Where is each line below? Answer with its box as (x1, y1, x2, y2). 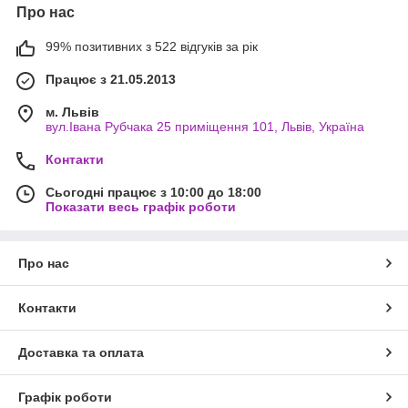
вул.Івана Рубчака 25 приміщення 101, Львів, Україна (46, 119, 364, 135)
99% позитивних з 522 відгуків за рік (46, 39, 258, 55)
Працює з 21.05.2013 (46, 72, 176, 87)
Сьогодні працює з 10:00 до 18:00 (46, 185, 261, 200)
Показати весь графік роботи (46, 199, 236, 215)
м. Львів (46, 105, 99, 120)
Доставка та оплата (18, 345, 144, 361)
